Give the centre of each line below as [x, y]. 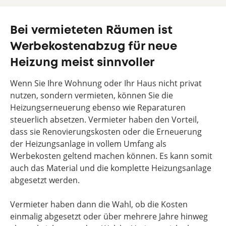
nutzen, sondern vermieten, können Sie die [92, 95]
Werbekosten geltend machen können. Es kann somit [111, 156]
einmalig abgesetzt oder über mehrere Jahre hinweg [109, 216]
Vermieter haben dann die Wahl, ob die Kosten [99, 204]
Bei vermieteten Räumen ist [91, 31]
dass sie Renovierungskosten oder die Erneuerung [106, 132]
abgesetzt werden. [45, 180]
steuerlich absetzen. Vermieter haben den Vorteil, [104, 120]
